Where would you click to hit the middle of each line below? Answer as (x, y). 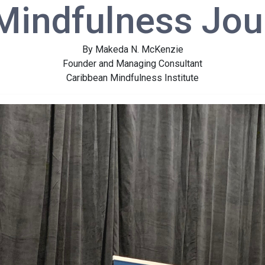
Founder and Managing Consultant (132, 64)
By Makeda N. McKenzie (132, 49)
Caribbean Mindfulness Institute (132, 78)
